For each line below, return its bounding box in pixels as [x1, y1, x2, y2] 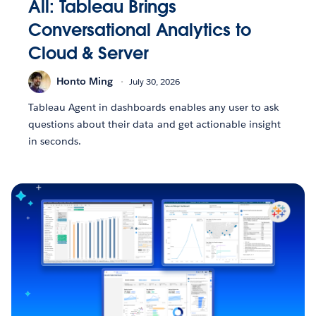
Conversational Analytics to [28, 18, 251, 41]
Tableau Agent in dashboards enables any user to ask [28, 100, 279, 114]
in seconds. [28, 134, 82, 147]
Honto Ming [56, 75, 113, 88]
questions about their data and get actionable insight [28, 117, 281, 130]
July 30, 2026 [129, 75, 180, 88]
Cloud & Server [28, 42, 149, 64]
